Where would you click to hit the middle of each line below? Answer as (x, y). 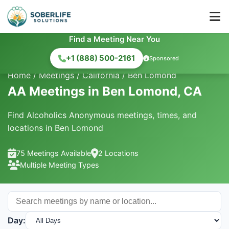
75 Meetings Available (54, 153)
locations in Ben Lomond (55, 128)
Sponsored (164, 58)
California (101, 75)
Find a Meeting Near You (114, 39)
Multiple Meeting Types (60, 165)
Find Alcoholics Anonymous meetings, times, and (102, 115)
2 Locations (118, 153)
